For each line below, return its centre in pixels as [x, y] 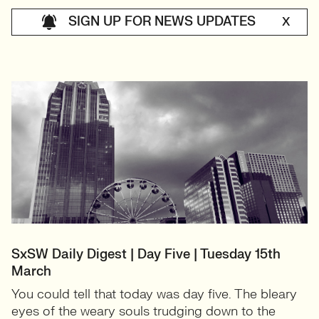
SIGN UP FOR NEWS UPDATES [163, 21]
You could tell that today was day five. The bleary [154, 294]
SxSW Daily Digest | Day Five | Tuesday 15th [146, 255]
